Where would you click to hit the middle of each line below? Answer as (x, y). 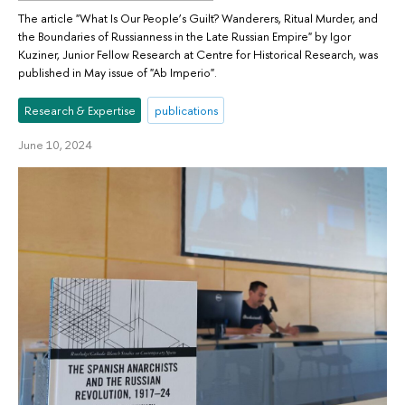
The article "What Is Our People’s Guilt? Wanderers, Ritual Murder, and (198, 18)
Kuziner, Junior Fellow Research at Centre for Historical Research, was (198, 54)
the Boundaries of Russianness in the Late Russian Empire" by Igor (184, 36)
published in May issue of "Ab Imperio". (118, 72)
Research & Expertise (80, 111)
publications (186, 111)
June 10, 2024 (55, 145)
